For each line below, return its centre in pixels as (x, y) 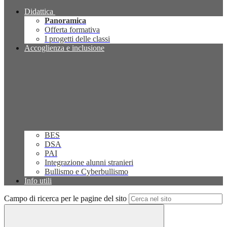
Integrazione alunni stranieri (89, 163)
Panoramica (65, 21)
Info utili (38, 181)
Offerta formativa (72, 30)
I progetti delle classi (77, 39)
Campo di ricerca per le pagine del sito (65, 199)
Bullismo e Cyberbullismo (86, 172)
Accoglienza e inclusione (64, 48)
